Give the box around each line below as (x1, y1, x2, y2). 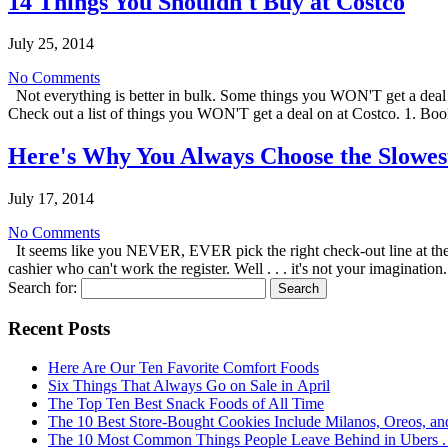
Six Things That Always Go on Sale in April (48, 376, 330, 394)
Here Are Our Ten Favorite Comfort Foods (48, 358, 319, 376)
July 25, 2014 (8, 35, 94, 53)
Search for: (8, 279, 77, 297)
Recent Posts (8, 317, 110, 339)
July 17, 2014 (8, 190, 94, 208)
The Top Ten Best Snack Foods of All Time (48, 394, 324, 412)
